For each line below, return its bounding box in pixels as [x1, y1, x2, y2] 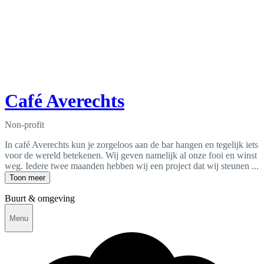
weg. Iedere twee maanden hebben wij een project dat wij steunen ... [5, 161, 259, 171]
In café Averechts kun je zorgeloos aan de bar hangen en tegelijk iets [5, 140, 258, 150]
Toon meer [9, 173, 45, 183]
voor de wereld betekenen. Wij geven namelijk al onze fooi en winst [5, 150, 257, 161]
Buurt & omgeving [5, 193, 75, 204]
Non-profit [5, 120, 44, 130]
